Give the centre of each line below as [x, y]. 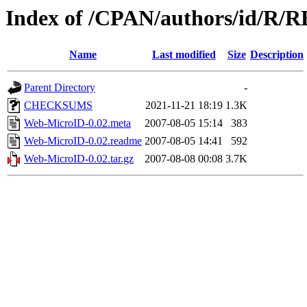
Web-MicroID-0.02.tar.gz [79, 159]
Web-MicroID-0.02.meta [77, 123]
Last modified [184, 55]
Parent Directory [60, 88]
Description [277, 55]
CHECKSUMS [58, 106]
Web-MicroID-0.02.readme [83, 141]
